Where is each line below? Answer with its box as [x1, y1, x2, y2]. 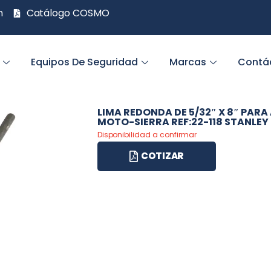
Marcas [169, 55, 207, 69]
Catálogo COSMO [26, 6, 110, 20]
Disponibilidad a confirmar [97, 129, 197, 140]
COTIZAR [140, 149, 184, 162]
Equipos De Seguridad [31, 55, 139, 69]
